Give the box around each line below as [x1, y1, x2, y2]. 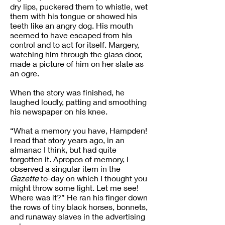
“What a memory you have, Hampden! [10, 126, 147, 135]
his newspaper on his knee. [10, 106, 107, 116]
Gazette [10, 173, 39, 183]
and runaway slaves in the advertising [10, 211, 145, 221]
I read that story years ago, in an [10, 135, 125, 145]
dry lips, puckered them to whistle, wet [10, 2, 148, 11]
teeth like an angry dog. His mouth [10, 21, 133, 30]
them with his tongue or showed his [10, 11, 137, 21]
